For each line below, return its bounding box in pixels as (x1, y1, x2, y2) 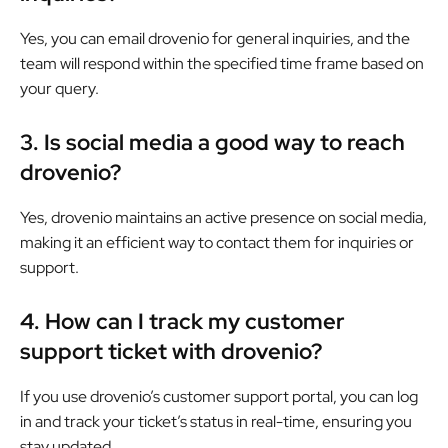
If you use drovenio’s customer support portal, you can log (20, 385, 418, 407)
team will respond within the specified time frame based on (20, 52, 424, 74)
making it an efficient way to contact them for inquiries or (20, 231, 414, 253)
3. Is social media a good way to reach (20, 127, 405, 157)
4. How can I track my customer (20, 306, 345, 336)
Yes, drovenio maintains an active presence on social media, (20, 206, 427, 228)
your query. (20, 77, 99, 99)
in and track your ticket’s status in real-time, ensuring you (20, 410, 412, 432)
